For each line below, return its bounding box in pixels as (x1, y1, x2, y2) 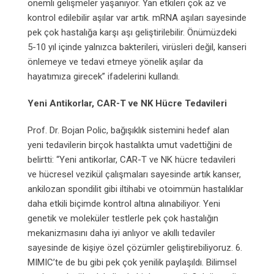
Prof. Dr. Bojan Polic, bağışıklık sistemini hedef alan (28, 124, 229, 136)
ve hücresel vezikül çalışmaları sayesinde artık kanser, (28, 168, 241, 180)
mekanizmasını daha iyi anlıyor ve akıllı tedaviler (28, 227, 215, 239)
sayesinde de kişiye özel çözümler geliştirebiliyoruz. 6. (28, 242, 242, 253)
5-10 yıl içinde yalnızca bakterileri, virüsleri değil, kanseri (28, 41, 246, 53)
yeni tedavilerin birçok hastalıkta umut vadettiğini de (28, 139, 232, 150)
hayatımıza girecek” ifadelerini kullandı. (28, 70, 180, 82)
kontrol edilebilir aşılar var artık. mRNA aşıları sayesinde (28, 12, 246, 23)
